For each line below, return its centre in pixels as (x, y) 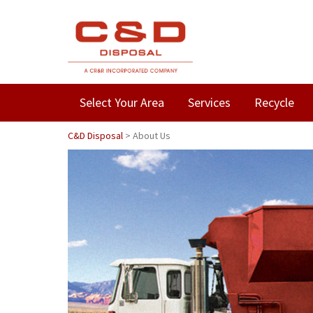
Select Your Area (122, 102)
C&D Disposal (95, 136)
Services (209, 102)
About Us (152, 136)
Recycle (274, 102)
